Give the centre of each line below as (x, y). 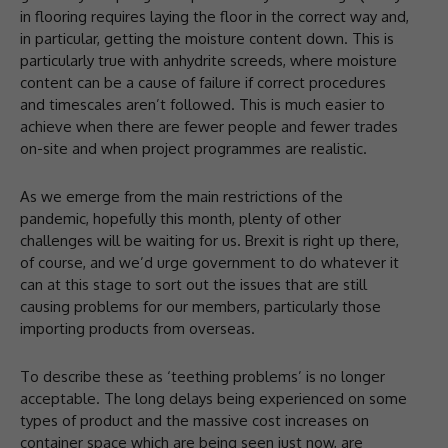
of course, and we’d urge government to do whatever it (209, 262)
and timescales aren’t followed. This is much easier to (202, 104)
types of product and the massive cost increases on (194, 420)
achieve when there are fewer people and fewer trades (209, 126)
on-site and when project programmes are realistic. (193, 148)
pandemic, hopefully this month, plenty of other (180, 218)
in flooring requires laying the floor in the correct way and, (214, 16)
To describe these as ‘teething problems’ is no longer (202, 376)
